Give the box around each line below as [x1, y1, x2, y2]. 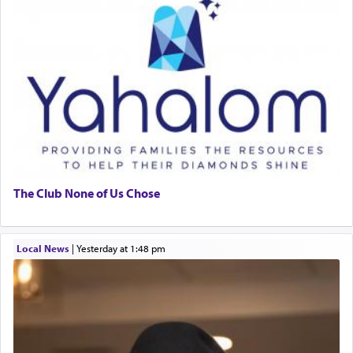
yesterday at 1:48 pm [80, 241, 165, 255]
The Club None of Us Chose [13, 184, 160, 201]
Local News [16, 241, 69, 255]
